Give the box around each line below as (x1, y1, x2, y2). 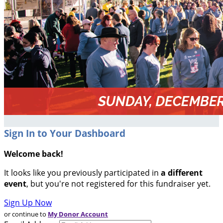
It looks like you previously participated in (4, 167, 161, 179)
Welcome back (4, 148, 61, 160)
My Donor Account (48, 210, 108, 219)
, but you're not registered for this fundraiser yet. (26, 178, 211, 190)
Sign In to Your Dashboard (4, 126, 125, 139)
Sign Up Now (4, 197, 52, 209)
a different (161, 167, 203, 179)
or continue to (4, 210, 48, 219)
